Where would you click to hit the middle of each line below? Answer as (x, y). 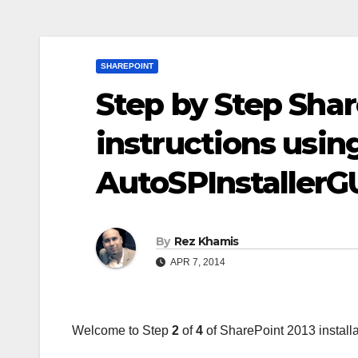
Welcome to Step (122, 331)
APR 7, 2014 (197, 262)
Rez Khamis (206, 241)
